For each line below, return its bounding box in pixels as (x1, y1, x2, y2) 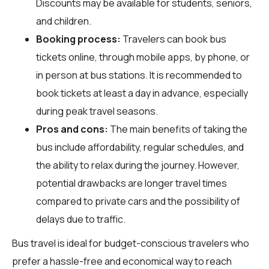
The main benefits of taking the (108, 122, 247, 136)
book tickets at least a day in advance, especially (36, 86, 248, 100)
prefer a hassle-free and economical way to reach (12, 254, 232, 268)
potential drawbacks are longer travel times (36, 176, 227, 190)
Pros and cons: (36, 122, 108, 136)
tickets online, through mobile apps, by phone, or (36, 50, 250, 64)
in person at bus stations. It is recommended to (36, 68, 242, 82)
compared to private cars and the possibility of (36, 194, 240, 208)
